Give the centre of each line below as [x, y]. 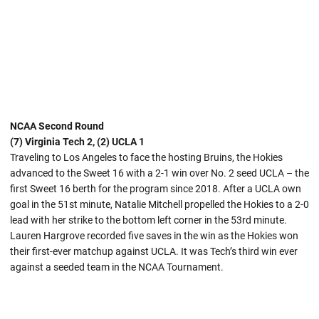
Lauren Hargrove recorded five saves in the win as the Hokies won [154, 235]
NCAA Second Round [57, 126]
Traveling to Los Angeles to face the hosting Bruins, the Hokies [146, 157]
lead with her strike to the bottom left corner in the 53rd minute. [148, 220]
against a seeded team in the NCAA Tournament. [117, 267]
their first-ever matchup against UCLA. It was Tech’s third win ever [154, 251]
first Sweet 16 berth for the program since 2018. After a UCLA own [156, 188]
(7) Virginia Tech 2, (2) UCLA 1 [77, 141]
